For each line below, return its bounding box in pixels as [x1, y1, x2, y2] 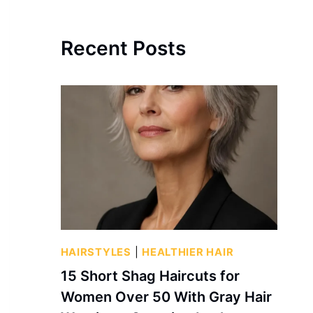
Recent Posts [60, 36, 186, 60]
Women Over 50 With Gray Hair [60, 288, 272, 305]
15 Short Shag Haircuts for [60, 267, 240, 284]
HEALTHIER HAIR [142, 245, 234, 259]
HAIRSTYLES [60, 245, 131, 259]
